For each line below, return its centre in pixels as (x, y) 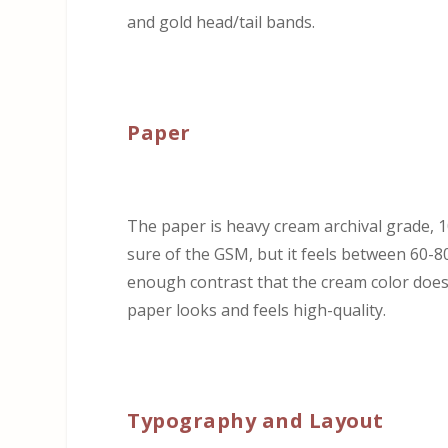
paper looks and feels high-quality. (257, 310)
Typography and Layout (255, 421)
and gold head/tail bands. (221, 21)
